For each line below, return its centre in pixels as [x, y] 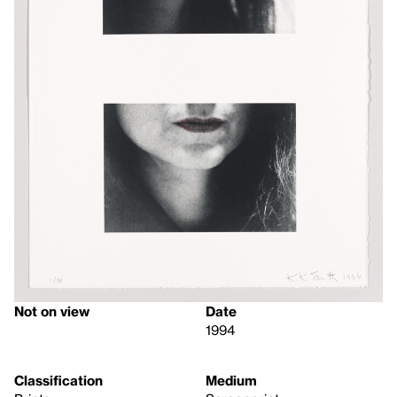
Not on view [52, 311]
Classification [58, 381]
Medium [231, 381]
